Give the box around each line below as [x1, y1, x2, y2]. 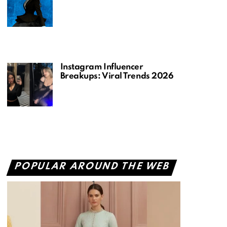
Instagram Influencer [60, 62, 143, 71]
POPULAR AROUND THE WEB [13, 162, 171, 171]
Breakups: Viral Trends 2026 [60, 71, 174, 81]
